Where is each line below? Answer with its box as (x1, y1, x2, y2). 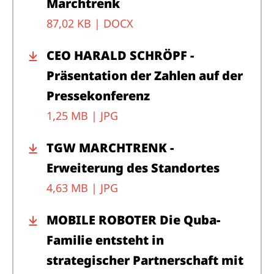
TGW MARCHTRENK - (46, 139, 174, 156)
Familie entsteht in (46, 231, 164, 248)
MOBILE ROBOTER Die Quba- (46, 211, 220, 228)
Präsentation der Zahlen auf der (46, 67, 243, 84)
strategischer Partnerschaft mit (46, 251, 243, 268)
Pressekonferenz (46, 87, 150, 104)
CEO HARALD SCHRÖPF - (46, 46, 194, 64)
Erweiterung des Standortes (46, 159, 220, 176)
